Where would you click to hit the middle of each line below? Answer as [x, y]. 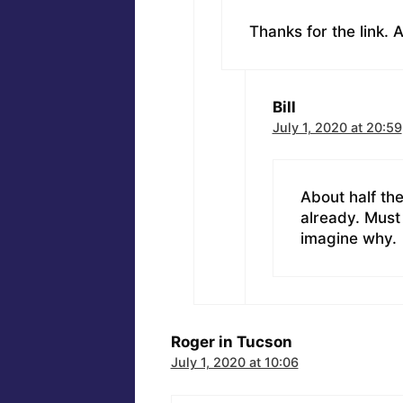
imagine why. [348, 239]
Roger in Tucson [231, 342]
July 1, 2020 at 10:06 [234, 363]
